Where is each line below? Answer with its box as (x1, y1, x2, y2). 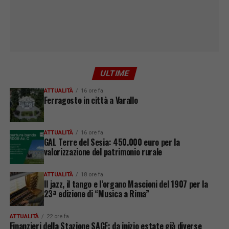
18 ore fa (80, 171, 103, 178)
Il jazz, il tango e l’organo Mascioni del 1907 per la (43, 177, 208, 190)
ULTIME (99, 68, 130, 79)
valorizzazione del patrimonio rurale (43, 146, 163, 158)
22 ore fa (46, 213, 69, 220)
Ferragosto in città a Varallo (43, 94, 138, 107)
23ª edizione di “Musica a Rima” (43, 187, 149, 200)
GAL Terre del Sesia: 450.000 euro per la (43, 136, 180, 149)
